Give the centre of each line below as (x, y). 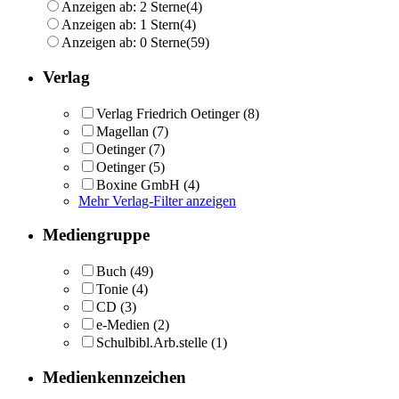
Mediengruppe (96, 235)
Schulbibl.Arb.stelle (152, 343)
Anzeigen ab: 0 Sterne (124, 43)
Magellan (122, 131)
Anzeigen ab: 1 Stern (121, 25)
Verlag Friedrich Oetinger (168, 113)
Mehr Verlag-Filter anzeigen (157, 200)
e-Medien (123, 325)
